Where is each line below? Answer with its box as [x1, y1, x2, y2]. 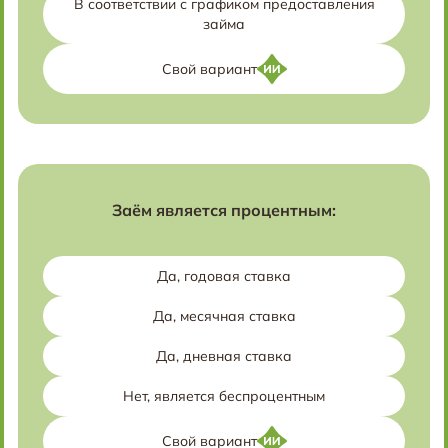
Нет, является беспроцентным [123, 387, 325, 405]
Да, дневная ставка [156, 347, 292, 365]
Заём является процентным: [112, 200, 336, 220]
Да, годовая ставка [157, 267, 291, 285]
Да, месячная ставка [152, 307, 296, 325]
